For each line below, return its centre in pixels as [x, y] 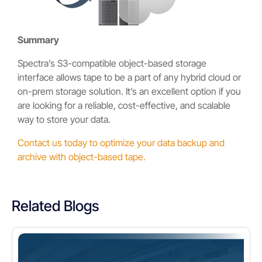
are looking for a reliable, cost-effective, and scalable [124, 106]
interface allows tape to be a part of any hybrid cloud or [129, 77]
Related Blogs [55, 206]
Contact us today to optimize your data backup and [121, 143]
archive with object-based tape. [82, 157]
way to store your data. [64, 120]
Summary [38, 40]
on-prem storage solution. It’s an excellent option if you [129, 92]
